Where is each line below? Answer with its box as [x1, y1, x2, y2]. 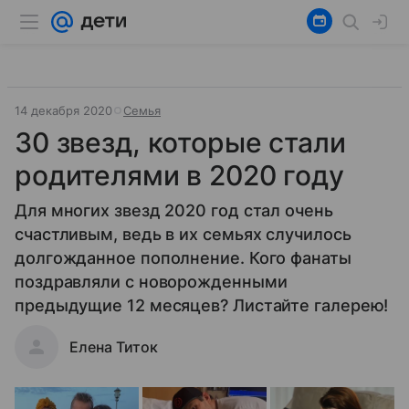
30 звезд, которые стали [15, 126, 346, 159]
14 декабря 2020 [15, 103, 112, 118]
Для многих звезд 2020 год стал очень [15, 201, 333, 220]
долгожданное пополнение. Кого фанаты [15, 248, 351, 267]
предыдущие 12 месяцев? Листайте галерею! [15, 296, 389, 315]
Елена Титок [69, 338, 158, 356]
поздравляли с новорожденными [15, 272, 288, 291]
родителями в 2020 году [15, 159, 344, 192]
